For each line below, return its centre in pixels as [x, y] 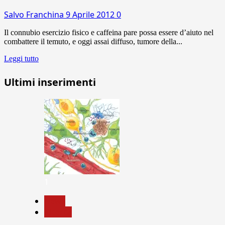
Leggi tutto [21, 58]
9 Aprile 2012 [91, 14]
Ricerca [58, 212]
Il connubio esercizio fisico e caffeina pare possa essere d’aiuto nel [109, 32]
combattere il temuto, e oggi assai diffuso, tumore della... [93, 41]
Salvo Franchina [35, 14]
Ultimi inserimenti [50, 82]
